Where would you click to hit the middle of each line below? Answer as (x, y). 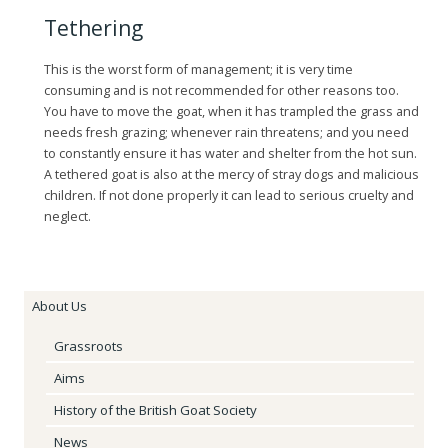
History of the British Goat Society (155, 410)
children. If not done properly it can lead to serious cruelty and (229, 195)
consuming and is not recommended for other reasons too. (221, 90)
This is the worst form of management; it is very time (198, 69)
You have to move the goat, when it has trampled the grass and (231, 111)
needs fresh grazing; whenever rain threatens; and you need (226, 132)
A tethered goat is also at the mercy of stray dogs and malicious (231, 174)
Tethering (93, 28)
